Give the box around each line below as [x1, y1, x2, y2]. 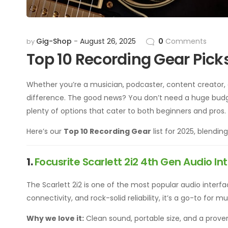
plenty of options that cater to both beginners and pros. [26, 106, 226, 116]
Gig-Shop [36, 36, 72, 46]
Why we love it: [26, 213, 84, 223]
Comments [163, 36, 207, 46]
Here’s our [26, 126, 64, 136]
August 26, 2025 [80, 36, 136, 46]
